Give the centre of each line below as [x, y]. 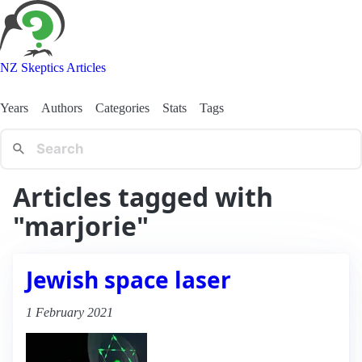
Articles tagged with [143, 196]
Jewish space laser [128, 279]
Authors [62, 107]
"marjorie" [81, 225]
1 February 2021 [69, 312]
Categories [122, 107]
